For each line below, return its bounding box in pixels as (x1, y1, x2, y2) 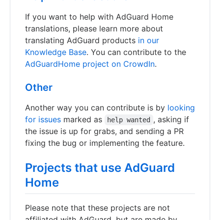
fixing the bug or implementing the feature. (25, 137, 185, 148)
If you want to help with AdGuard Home (25, 11, 173, 22)
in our (138, 35, 159, 45)
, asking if (153, 114, 192, 124)
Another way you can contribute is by (25, 102, 167, 112)
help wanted (107, 115, 151, 124)
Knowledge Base (25, 47, 86, 57)
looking (167, 102, 195, 112)
